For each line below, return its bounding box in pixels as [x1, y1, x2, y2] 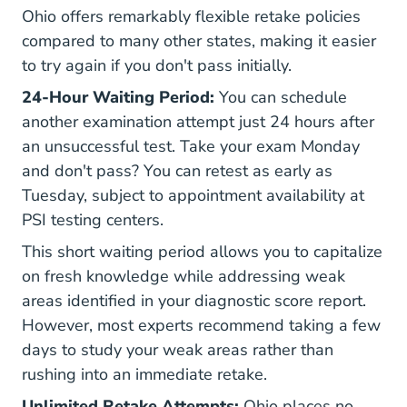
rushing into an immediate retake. [22, 363, 267, 385]
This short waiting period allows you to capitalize [22, 241, 382, 263]
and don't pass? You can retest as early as [22, 160, 333, 182]
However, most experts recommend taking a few [22, 314, 381, 336]
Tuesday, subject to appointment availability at [22, 184, 364, 206]
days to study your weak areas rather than [22, 339, 333, 361]
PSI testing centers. [22, 209, 164, 231]
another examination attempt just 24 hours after [22, 111, 374, 133]
